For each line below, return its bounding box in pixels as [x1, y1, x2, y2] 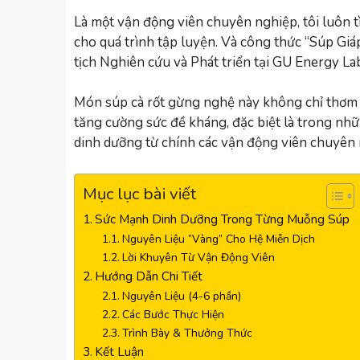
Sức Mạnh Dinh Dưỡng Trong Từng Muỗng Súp [95, 210, 350, 227]
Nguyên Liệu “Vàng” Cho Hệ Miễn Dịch [121, 231, 315, 247]
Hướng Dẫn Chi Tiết [95, 267, 203, 284]
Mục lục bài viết [83, 182, 196, 205]
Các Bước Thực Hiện [121, 306, 224, 322]
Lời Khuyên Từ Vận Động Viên [121, 249, 275, 265]
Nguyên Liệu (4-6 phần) [121, 288, 241, 304]
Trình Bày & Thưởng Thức [121, 325, 252, 341]
